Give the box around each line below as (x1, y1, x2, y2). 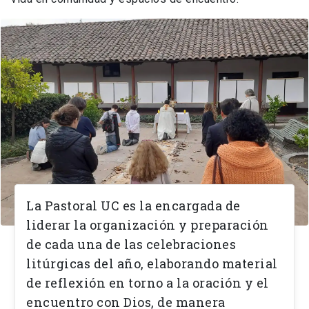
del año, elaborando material (90, 255, 278, 272)
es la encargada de (122, 197, 241, 215)
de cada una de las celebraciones (26, 236, 236, 253)
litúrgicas (26, 255, 90, 272)
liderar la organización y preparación (26, 217, 269, 234)
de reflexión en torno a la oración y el (26, 275, 269, 292)
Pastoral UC (44, 197, 123, 215)
